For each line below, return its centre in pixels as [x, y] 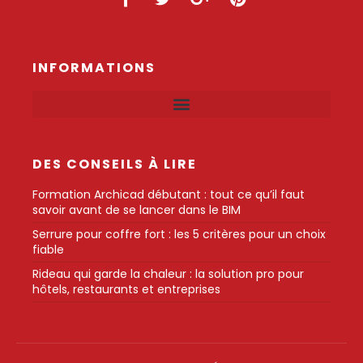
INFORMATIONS [94, 67]
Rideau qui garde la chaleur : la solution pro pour [168, 273]
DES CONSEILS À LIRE [115, 164]
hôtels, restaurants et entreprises [126, 289]
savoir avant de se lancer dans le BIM [137, 209]
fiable [48, 249]
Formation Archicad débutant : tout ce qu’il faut [169, 194]
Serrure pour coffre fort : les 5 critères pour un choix [179, 234]
